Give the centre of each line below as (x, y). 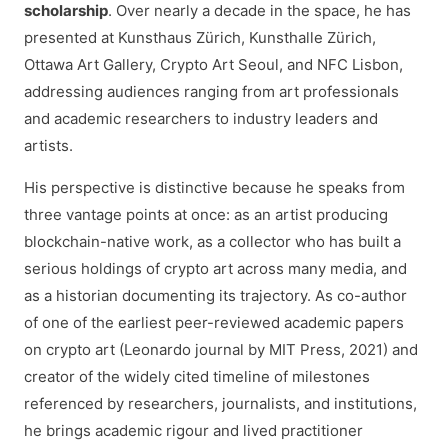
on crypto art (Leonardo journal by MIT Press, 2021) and (221, 349)
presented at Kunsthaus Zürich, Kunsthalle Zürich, (200, 37)
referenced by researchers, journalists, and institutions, (220, 403)
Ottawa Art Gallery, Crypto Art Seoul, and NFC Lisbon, (213, 64)
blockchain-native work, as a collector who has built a (212, 241)
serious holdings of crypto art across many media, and (215, 268)
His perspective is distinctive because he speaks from (214, 187)
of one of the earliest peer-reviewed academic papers (214, 322)
